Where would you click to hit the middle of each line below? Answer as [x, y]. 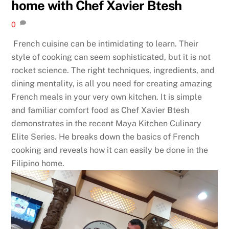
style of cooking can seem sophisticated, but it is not [111, 57]
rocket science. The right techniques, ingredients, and [113, 71]
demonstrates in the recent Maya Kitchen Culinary [107, 124]
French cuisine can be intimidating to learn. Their [105, 44]
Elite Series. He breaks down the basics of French [106, 137]
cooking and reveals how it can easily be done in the [110, 150]
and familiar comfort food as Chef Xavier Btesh [100, 110]
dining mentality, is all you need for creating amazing [112, 84]
